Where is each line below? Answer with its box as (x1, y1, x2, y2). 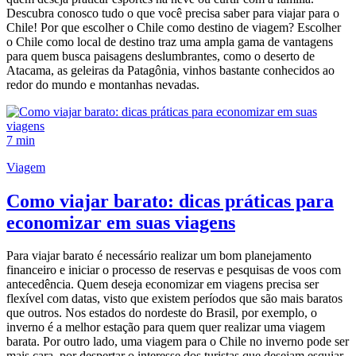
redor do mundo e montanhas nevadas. (6, 77, 199, 91)
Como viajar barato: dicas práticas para (6, 190, 334, 211)
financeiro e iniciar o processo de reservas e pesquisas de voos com (6, 263, 341, 277)
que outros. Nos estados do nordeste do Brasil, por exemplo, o (6, 306, 317, 320)
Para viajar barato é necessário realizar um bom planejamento (6, 249, 311, 263)
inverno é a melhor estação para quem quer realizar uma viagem (6, 320, 325, 335)
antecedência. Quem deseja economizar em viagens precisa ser (6, 277, 319, 292)
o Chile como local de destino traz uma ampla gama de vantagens (6, 34, 333, 48)
